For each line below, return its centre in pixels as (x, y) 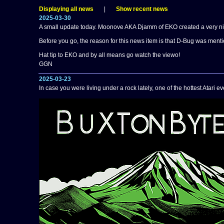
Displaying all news (66, 9)
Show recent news (142, 9)
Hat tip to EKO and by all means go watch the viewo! (109, 55)
